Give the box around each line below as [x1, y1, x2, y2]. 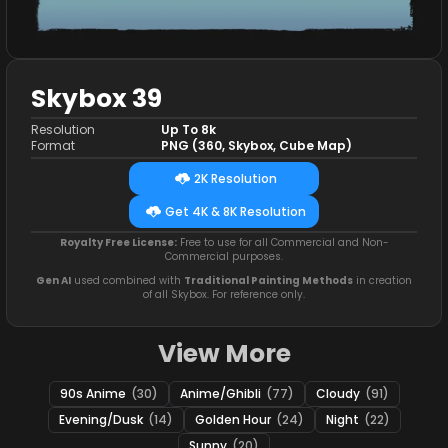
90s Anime [59, 385, 129, 402]
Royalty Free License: [59, 235, 177, 250]
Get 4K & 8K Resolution [165, 202, 306, 220]
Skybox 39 [31, 81, 162, 116]
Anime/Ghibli [179, 385, 264, 402]
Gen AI [36, 273, 71, 288]
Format [31, 137, 75, 154]
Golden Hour [194, 411, 274, 428]
